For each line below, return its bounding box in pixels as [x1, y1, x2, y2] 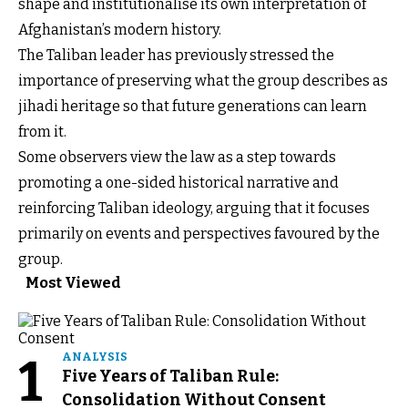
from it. [18, 122, 66, 140]
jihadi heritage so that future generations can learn [18, 97, 367, 115]
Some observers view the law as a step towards [18, 148, 336, 166]
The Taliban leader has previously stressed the [18, 46, 334, 64]
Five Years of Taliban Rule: [62, 365, 279, 386]
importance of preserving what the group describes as [18, 71, 388, 89]
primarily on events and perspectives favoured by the [18, 224, 380, 242]
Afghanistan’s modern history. [18, 20, 221, 38]
